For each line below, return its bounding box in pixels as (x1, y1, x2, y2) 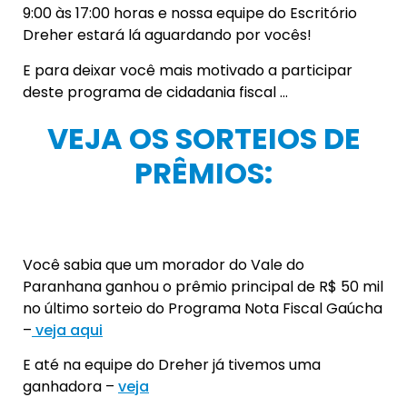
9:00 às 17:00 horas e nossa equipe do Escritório (23, 3, 357, 25)
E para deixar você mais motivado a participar (23, 59, 352, 81)
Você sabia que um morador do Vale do (23, 253, 304, 275)
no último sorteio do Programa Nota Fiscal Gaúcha (23, 297, 382, 319)
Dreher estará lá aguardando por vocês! (23, 25, 312, 46)
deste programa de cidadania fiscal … (23, 81, 288, 103)
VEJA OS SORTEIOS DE (46, 117, 361, 159)
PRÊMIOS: (134, 152, 273, 194)
